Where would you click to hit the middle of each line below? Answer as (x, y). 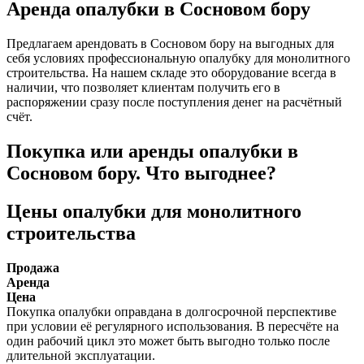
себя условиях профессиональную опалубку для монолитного (178, 58)
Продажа (33, 268)
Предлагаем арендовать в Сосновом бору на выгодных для (170, 44)
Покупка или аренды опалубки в (152, 152)
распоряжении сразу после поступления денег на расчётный (174, 102)
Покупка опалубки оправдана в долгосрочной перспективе (171, 312)
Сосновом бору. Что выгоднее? (141, 173)
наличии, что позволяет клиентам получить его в (143, 88)
